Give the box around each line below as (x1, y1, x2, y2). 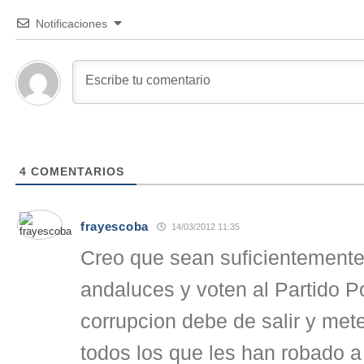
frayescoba (80, 219, 149, 233)
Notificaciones (36, 17, 107, 30)
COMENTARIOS (27, 165, 124, 178)
